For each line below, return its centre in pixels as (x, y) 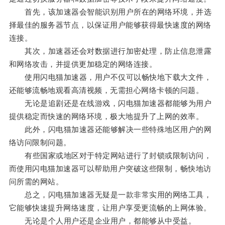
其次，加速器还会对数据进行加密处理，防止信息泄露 (110, 51)
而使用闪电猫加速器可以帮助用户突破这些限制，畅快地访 (110, 169)
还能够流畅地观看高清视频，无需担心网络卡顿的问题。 (106, 90)
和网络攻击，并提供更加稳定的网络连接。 (83, 64)
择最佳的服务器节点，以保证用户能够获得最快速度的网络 (110, 25)
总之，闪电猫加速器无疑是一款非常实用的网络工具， (110, 195)
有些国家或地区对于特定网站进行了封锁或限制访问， (110, 156)
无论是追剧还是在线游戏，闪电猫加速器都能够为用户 (110, 103)
